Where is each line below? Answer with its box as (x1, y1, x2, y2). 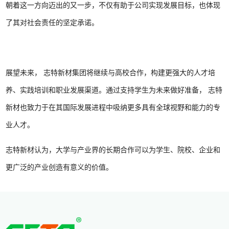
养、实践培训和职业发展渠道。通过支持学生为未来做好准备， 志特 (6, 86, 223, 94)
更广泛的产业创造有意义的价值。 (6, 164, 113, 171)
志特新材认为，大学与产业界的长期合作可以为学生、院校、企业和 (6, 146, 221, 154)
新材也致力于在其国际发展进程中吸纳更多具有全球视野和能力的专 (6, 104, 221, 111)
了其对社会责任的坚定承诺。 (6, 19, 99, 27)
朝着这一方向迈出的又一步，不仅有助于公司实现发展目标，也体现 (6, 2, 221, 9)
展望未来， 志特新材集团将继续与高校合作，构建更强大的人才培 (6, 69, 216, 77)
